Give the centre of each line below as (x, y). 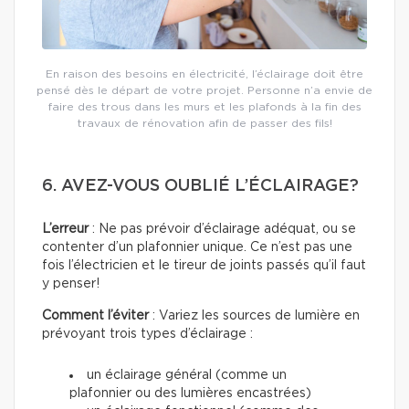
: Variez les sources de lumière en (254, 316)
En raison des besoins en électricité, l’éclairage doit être (204, 74)
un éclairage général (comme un (187, 376)
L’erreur (65, 230)
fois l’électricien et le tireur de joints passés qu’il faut (204, 266)
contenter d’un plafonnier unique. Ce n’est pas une (197, 248)
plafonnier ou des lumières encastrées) (190, 394)
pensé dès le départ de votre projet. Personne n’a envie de (204, 91)
